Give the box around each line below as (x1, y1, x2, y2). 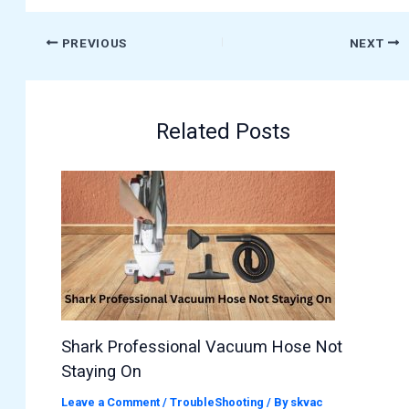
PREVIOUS (58, 35, 128, 50)
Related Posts (155, 119, 290, 145)
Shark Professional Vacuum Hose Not (61, 337, 343, 357)
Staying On (61, 362, 142, 382)
